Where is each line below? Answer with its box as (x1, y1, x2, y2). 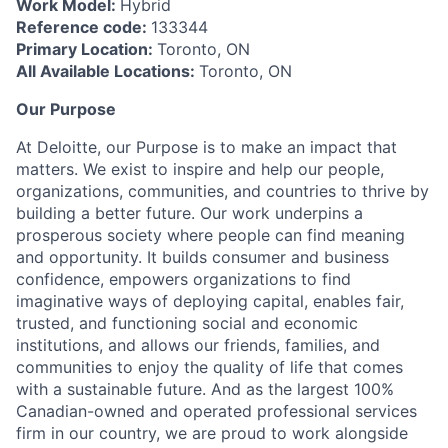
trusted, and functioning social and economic (16, 313, 358, 334)
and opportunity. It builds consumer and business (16, 247, 389, 268)
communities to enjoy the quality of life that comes (16, 357, 403, 378)
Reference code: (16, 17, 151, 38)
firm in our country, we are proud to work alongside (16, 423, 408, 444)
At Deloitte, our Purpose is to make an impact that (16, 137, 397, 158)
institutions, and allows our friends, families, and (16, 335, 380, 356)
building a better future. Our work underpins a (16, 203, 363, 224)
